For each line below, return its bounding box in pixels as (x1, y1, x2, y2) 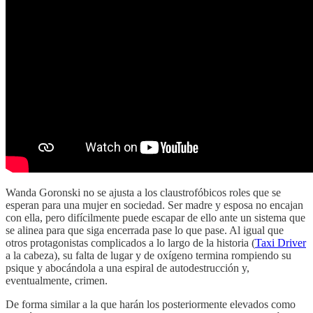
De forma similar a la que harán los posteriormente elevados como (6, 298, 296, 310)
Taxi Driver (255, 236, 306, 249)
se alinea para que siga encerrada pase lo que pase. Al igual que (6, 224, 284, 236)
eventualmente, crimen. (6, 274, 108, 286)
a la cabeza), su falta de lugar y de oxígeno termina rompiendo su (6, 249, 291, 261)
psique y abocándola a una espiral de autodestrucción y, (6, 261, 249, 274)
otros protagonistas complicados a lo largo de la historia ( (6, 236, 255, 249)
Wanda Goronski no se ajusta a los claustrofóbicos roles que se (6, 186, 281, 198)
